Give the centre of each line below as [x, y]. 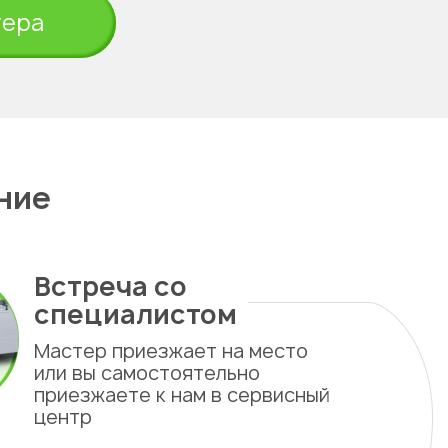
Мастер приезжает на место [171, 351]
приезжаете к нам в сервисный [182, 395]
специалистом [135, 314]
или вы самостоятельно [147, 373]
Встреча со [110, 286]
